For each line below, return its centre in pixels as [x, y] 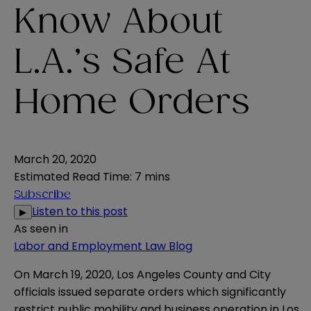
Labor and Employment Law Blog [103, 246]
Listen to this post [80, 212]
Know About [119, 23]
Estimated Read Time [72, 177]
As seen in [41, 229]
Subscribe [42, 195]
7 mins [152, 177]
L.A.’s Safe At [123, 63]
